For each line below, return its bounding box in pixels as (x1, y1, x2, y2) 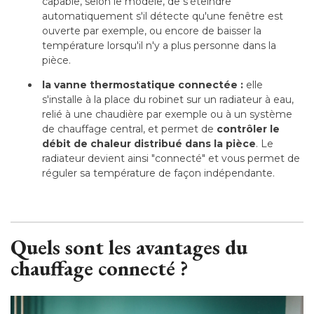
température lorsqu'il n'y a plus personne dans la (42, 39, 276, 52)
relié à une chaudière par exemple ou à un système (42, 107, 292, 121)
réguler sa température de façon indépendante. (42, 166, 275, 179)
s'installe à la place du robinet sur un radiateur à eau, (42, 93, 294, 106)
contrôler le (217, 122, 280, 135)
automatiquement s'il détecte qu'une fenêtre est (42, 9, 283, 22)
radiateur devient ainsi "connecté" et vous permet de (42, 151, 300, 165)
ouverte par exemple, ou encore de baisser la (42, 24, 261, 37)
